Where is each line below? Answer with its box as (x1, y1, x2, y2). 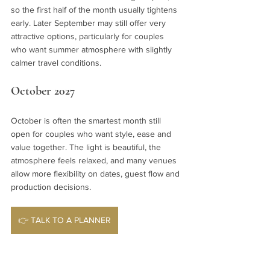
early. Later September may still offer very (11, 18, 168, 28)
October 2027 (11, 84, 75, 99)
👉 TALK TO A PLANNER (18, 215, 111, 225)
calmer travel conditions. (11, 58, 101, 68)
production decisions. (11, 182, 91, 192)
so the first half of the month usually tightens (11, 5, 180, 15)
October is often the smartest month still (11, 116, 163, 126)
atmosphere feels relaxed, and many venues (11, 155, 179, 166)
